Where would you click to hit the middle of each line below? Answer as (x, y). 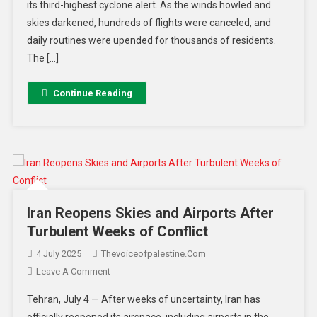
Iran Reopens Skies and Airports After (150, 213)
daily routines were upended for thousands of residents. (151, 41)
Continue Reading (92, 93)
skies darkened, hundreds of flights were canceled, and (149, 23)
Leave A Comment (73, 272)
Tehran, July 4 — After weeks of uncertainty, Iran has (143, 300)
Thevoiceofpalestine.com (153, 254)
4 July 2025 (58, 254)
